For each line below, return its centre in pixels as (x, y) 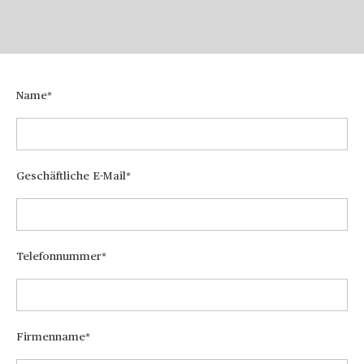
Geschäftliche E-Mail (71, 176)
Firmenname (51, 337)
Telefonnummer (59, 257)
